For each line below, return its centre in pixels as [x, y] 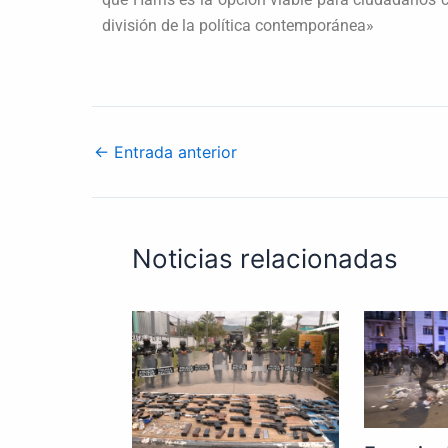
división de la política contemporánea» [238, 25]
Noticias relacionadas [265, 259]
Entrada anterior [173, 152]
